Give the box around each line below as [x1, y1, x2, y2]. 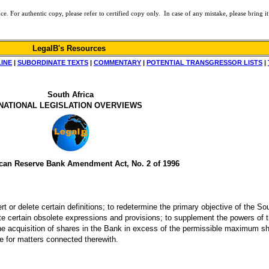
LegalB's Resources [32, 44, 108, 53]
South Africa [47, 90, 94, 99]
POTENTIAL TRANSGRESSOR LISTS [147, 59, 262, 66]
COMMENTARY [94, 59, 141, 66]
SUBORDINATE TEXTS [17, 59, 88, 66]
